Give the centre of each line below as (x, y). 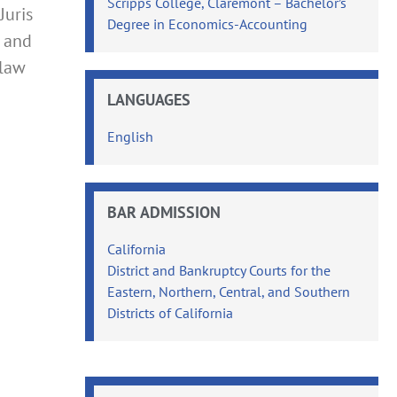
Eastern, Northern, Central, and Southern (229, 291)
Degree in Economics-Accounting (208, 23)
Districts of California (171, 312)
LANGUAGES (149, 99)
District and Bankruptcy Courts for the (219, 270)
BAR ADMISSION (164, 212)
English (131, 136)
